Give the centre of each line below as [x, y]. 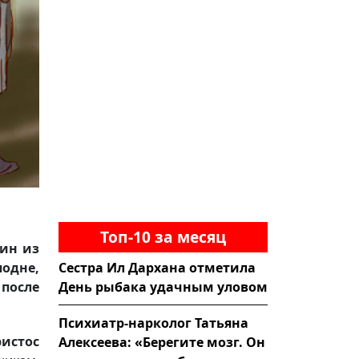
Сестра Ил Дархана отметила [157, 267]
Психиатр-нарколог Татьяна [153, 323]
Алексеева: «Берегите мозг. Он [162, 342]
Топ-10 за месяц [163, 236]
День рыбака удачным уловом [163, 286]
